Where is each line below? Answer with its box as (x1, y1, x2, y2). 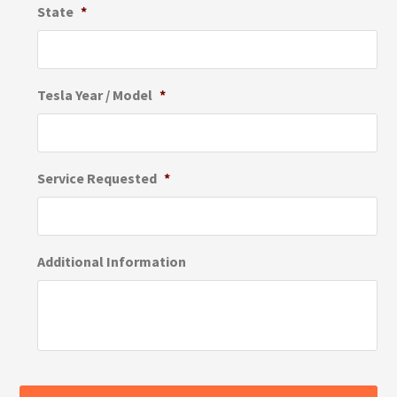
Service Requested (37, 169, 158, 188)
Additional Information (37, 253, 187, 271)
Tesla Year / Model (37, 86, 153, 105)
